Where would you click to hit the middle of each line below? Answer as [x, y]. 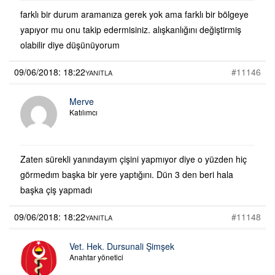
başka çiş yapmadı [56, 189]
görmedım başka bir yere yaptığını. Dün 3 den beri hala [127, 174]
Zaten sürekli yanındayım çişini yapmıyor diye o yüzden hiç [134, 159]
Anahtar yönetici [96, 257]
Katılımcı [83, 112]
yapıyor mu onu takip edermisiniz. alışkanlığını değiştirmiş [131, 29]
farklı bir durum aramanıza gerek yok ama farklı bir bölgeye [134, 14]
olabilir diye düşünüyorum [70, 45]
